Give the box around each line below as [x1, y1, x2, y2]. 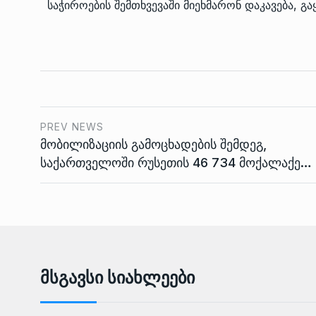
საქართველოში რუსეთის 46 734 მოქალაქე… [40, 154, 312, 170]
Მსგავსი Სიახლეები [40, 267, 195, 288]
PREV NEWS [40, 120, 104, 133]
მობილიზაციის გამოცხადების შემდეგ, [40, 136, 267, 152]
